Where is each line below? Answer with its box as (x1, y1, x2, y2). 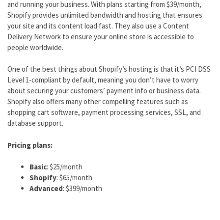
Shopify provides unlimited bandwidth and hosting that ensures (7, 10, 202, 20)
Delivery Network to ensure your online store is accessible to (7, 31, 194, 41)
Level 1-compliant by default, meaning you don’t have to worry (7, 75, 198, 85)
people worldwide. (7, 42, 63, 52)
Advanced (29, 184, 63, 193)
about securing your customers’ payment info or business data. (7, 86, 201, 96)
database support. (7, 118, 63, 128)
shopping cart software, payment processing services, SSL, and (7, 108, 201, 117)
